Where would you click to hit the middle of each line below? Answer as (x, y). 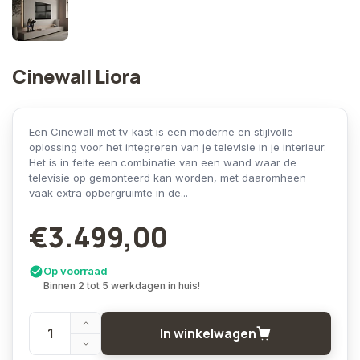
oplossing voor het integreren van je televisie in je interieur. (178, 147)
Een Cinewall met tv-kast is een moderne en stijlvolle (161, 132)
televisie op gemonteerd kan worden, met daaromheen (168, 178)
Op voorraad (76, 271)
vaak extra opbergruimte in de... (108, 193)
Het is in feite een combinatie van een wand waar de (163, 162)
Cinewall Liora (76, 76)
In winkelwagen (208, 333)
